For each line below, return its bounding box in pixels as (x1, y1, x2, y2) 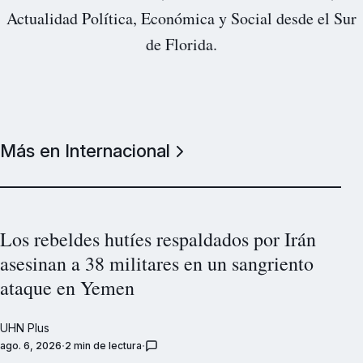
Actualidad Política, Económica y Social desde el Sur (6, 6, 357, 29)
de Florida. (146, 32, 217, 55)
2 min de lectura (65, 340, 142, 352)
